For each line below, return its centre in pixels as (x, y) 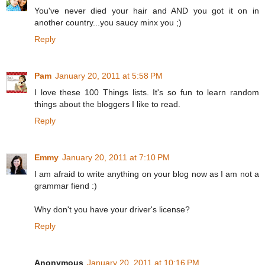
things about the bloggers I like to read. (107, 104)
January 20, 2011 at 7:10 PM (116, 158)
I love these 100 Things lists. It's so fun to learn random (147, 93)
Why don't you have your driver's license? (112, 210)
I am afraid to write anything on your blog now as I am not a (147, 174)
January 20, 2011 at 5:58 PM (109, 76)
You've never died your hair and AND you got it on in (147, 11)
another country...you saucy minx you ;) (108, 23)
